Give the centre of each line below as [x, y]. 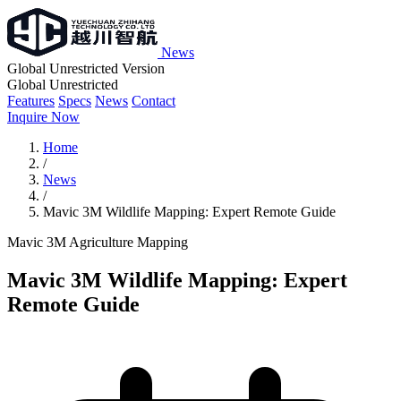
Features [31, 101]
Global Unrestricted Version [86, 68]
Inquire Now [43, 117]
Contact [154, 101]
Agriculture [103, 242]
